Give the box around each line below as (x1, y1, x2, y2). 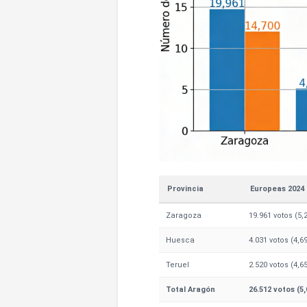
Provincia (167, 184, 204, 194)
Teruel (166, 260, 189, 270)
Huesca (166, 236, 195, 245)
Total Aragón (166, 285, 215, 295)
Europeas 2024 (250, 184, 304, 194)
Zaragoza (166, 211, 201, 221)
